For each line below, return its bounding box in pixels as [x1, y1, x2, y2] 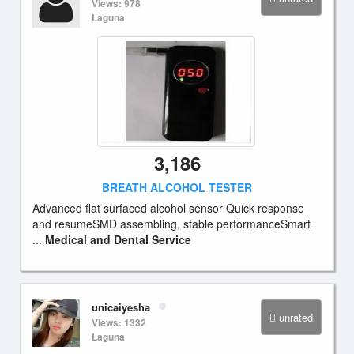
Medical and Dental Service [45, 232, 191, 247]
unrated [279, 310, 313, 325]
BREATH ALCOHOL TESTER [102, 179, 252, 195]
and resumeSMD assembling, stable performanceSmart [32, 216, 311, 232]
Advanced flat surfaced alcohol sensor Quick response [32, 200, 304, 216]
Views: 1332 [92, 315, 146, 330]
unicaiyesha [92, 299, 150, 314]
